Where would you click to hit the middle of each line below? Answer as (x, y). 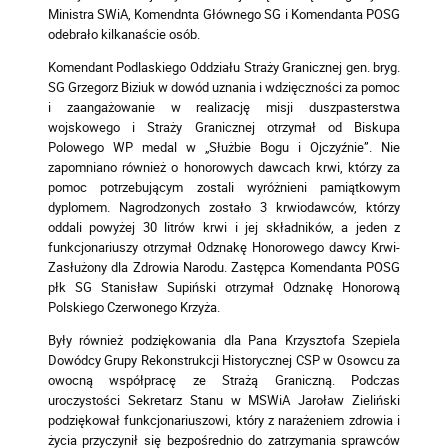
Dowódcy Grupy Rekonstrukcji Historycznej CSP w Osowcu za (224, 359)
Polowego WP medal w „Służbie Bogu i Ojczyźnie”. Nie (224, 147)
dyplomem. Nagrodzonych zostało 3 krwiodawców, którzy (224, 207)
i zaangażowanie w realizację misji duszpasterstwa (224, 107)
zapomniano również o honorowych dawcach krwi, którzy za (224, 167)
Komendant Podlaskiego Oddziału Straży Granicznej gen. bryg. (224, 67)
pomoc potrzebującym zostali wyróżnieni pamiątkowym (224, 187)
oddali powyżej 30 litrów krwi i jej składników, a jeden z (224, 227)
